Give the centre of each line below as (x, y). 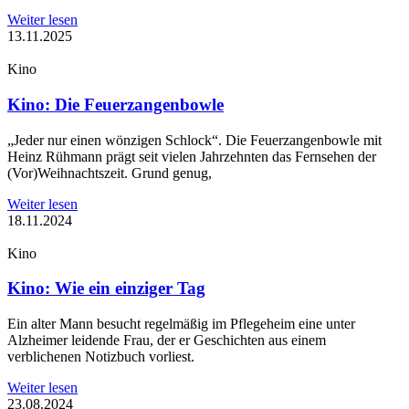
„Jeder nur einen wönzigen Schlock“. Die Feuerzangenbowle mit (194, 140)
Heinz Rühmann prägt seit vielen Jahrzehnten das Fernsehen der (192, 156)
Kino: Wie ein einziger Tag (106, 288)
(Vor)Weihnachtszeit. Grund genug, (110, 173)
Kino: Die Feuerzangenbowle (115, 105)
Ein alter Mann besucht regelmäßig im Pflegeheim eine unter (181, 324)
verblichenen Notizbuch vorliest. (101, 357)
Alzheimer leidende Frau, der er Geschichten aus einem (167, 341)
